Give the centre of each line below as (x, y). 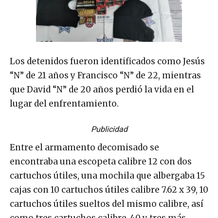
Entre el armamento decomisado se (84, 148)
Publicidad (109, 129)
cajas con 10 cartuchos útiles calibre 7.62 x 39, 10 (109, 190)
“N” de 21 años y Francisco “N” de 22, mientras (105, 76)
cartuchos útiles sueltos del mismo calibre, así (107, 204)
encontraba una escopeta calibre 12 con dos (101, 162)
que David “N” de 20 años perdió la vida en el (102, 90)
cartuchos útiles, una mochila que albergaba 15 (107, 176)
